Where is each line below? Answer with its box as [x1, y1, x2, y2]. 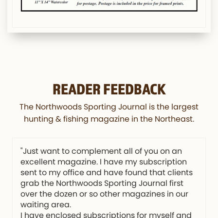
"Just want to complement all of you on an [20, 145, 182, 157]
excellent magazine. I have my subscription [20, 156, 187, 167]
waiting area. [20, 199, 71, 210]
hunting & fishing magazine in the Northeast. [24, 113, 194, 125]
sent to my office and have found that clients [20, 166, 193, 178]
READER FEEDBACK [52, 79, 166, 98]
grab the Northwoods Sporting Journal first [20, 177, 183, 189]
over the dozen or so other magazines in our [20, 188, 188, 200]
